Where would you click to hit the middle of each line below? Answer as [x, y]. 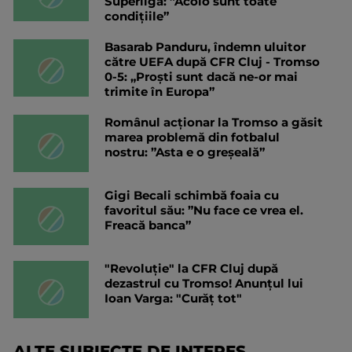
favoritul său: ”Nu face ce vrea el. [204, 211]
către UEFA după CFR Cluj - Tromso [212, 62]
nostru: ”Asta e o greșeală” [185, 152]
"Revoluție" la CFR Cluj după [191, 269]
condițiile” [137, 16]
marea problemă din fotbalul [192, 137]
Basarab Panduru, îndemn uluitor [205, 47]
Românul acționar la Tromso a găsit [214, 123]
